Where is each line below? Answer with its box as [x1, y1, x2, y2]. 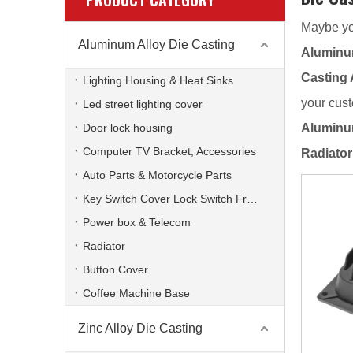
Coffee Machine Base [83, 287, 190, 299]
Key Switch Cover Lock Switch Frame [247, 192, 258, 205]
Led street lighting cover [83, 98, 203, 110]
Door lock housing [83, 121, 173, 134]
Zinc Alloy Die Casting [78, 321, 203, 335]
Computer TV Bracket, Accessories [83, 145, 256, 158]
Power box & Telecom [83, 216, 191, 229]
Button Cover [83, 263, 148, 276]
